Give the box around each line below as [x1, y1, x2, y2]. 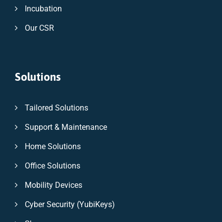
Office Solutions [25, 161, 80, 170]
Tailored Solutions [25, 103, 88, 112]
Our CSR [25, 23, 54, 33]
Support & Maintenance [25, 122, 107, 132]
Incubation [25, 3, 62, 13]
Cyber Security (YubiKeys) [25, 199, 115, 209]
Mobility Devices [25, 180, 82, 190]
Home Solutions [25, 141, 81, 151]
